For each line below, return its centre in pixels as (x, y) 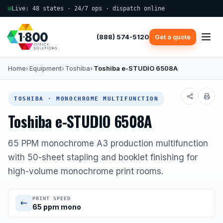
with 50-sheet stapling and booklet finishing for (103, 158)
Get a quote (173, 37)
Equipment (46, 68)
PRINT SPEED (52, 199)
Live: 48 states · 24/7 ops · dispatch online (88, 8)
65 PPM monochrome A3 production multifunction (108, 144)
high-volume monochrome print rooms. (86, 171)
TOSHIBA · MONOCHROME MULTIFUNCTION (86, 99)
